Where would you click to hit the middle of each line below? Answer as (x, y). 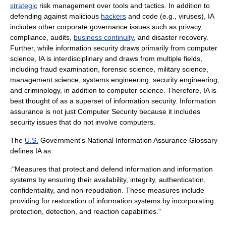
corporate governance (92, 27)
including (25, 69)
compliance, (30, 37)
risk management (67, 6)
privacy (190, 27)
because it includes (169, 111)
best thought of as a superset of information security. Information (113, 101)
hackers (114, 16)
